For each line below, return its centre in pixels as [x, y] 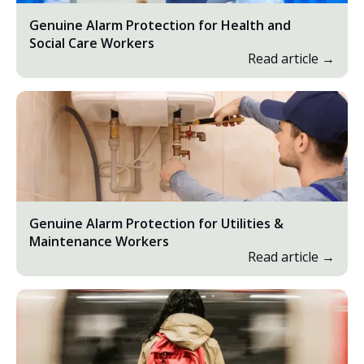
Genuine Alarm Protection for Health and [160, 25]
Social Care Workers [92, 43]
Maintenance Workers [99, 241]
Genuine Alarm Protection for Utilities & [156, 223]
